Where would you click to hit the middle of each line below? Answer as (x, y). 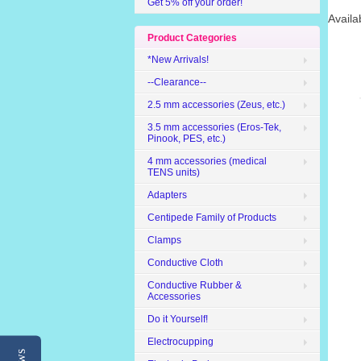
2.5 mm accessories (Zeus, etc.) (216, 105)
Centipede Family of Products (212, 218)
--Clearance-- (177, 82)
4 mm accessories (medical (207, 161)
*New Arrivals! (178, 60)
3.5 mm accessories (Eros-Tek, (214, 127)
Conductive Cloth (185, 263)
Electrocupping (180, 342)
